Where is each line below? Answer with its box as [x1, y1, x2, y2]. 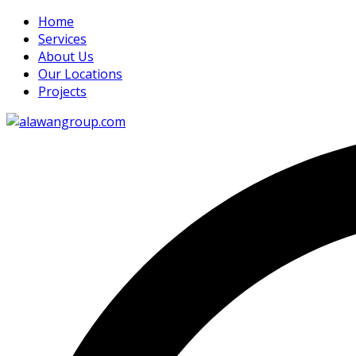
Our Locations [38, 65, 122, 83]
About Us [38, 48, 94, 65]
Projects [38, 83, 87, 100]
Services [38, 30, 87, 48]
